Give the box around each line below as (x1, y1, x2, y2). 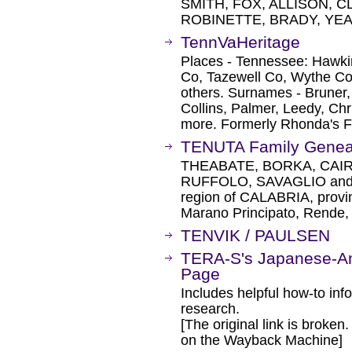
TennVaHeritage (181, 33, 300, 51)
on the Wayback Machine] (181, 332, 343, 348)
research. (181, 301, 240, 317)
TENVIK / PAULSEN (181, 226, 330, 244)
